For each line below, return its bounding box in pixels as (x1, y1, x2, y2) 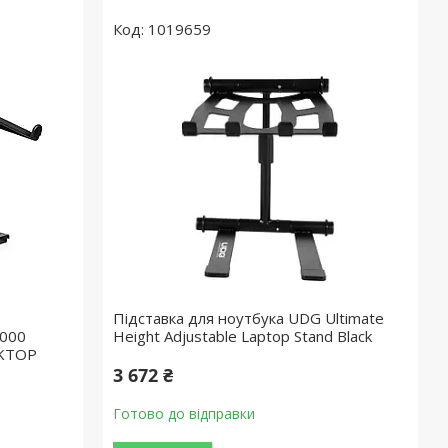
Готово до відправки (113, 404, 256, 423)
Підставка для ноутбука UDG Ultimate (113, 308, 385, 328)
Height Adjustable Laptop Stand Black (113, 326, 373, 346)
